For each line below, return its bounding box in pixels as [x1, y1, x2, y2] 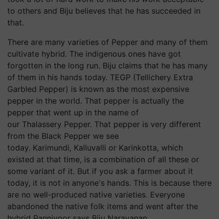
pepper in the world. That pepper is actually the [7, 95, 184, 106]
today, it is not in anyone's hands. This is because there [7, 177, 212, 188]
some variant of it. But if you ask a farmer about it [7, 166, 193, 176]
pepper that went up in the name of [7, 107, 139, 117]
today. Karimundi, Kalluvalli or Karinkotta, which [7, 142, 183, 153]
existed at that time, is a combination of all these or [7, 154, 199, 164]
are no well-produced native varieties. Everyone [7, 189, 185, 199]
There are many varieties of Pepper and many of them [7, 37, 208, 47]
